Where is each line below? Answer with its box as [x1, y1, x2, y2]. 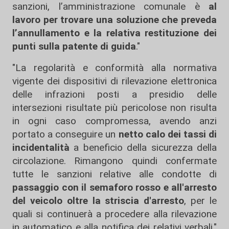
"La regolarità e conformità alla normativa [12, 62, 217, 74]
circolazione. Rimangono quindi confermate [12, 155, 217, 167]
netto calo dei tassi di [118, 128, 217, 141]
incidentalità [12, 142, 70, 154]
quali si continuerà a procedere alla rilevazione [12, 208, 217, 220]
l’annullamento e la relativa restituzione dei [12, 27, 217, 39]
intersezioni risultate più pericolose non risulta [12, 102, 217, 114]
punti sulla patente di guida [12, 40, 136, 53]
